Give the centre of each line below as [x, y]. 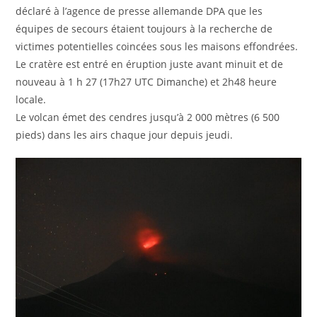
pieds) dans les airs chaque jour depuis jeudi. [125, 134]
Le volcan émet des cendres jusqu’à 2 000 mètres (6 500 [148, 117]
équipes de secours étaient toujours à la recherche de [144, 28]
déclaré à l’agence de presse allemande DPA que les [139, 11]
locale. [31, 99]
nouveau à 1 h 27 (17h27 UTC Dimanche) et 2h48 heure [146, 81]
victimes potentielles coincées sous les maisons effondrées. [157, 46]
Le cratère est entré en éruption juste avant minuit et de [150, 64]
